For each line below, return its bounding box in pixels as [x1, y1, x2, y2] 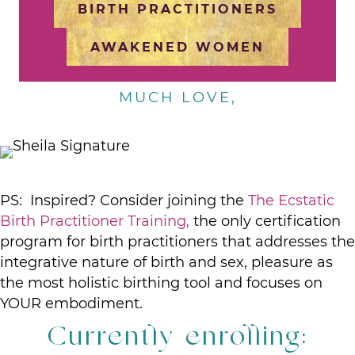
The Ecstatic [248, 192, 334, 209]
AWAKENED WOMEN [90, 40, 265, 55]
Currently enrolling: [47, 323, 308, 353]
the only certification [193, 212, 341, 230]
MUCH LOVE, [118, 89, 237, 106]
